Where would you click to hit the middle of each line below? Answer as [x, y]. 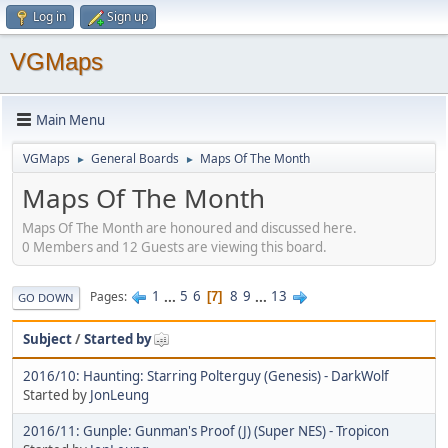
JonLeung [119, 394]
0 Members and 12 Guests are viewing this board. [174, 246]
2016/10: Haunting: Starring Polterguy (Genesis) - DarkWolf [206, 375]
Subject [47, 338]
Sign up [127, 16]
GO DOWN [46, 297]
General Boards [135, 158]
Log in [49, 16]
